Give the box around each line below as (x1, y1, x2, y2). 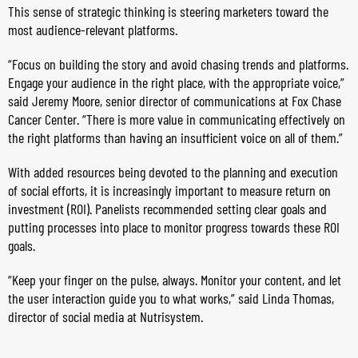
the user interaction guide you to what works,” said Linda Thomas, (8, 289, 334, 307)
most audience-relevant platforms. (8, 21, 177, 38)
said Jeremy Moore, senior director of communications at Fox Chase (8, 92, 341, 109)
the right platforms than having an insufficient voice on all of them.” (8, 129, 343, 146)
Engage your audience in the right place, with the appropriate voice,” (8, 74, 344, 91)
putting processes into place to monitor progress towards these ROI (8, 218, 340, 236)
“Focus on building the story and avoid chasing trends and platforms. (8, 55, 348, 73)
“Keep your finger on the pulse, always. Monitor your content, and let (8, 271, 341, 288)
